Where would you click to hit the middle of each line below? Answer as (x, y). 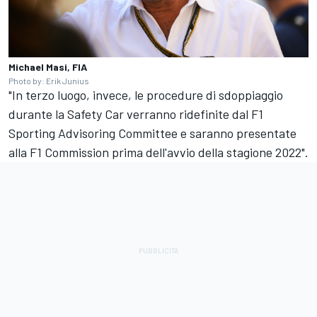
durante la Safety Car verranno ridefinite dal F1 (136, 114)
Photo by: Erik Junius (49, 80)
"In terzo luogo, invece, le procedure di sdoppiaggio (146, 94)
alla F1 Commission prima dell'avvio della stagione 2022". (158, 152)
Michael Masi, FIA (48, 67)
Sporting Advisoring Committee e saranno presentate (152, 133)
